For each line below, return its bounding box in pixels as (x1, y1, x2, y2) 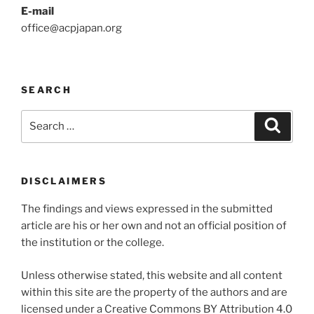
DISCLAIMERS (21, 175, 107, 186)
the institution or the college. (21, 236, 164, 250)
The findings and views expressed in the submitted (21, 203, 273, 216)
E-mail (21, 4, 54, 18)
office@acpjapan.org (21, 21, 122, 34)
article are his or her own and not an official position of (21, 219, 287, 233)
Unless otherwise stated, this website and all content (21, 268, 282, 282)
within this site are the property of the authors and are (21, 285, 287, 299)
